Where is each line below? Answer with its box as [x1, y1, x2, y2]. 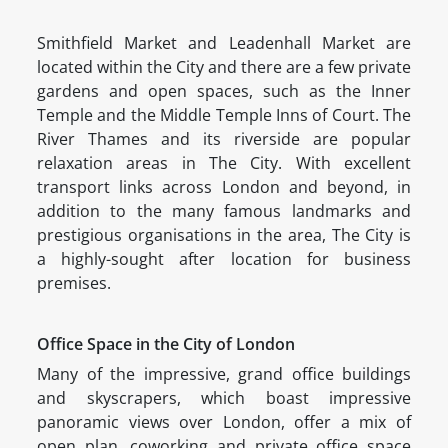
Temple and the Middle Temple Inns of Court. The [37, 103, 411, 126]
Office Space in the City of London [37, 332, 295, 355]
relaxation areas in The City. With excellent [37, 151, 411, 174]
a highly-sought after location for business [37, 247, 411, 270]
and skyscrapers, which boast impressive [37, 386, 411, 409]
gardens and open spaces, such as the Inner [37, 79, 411, 102]
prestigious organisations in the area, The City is [37, 223, 411, 246]
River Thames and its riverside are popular [37, 127, 411, 150]
